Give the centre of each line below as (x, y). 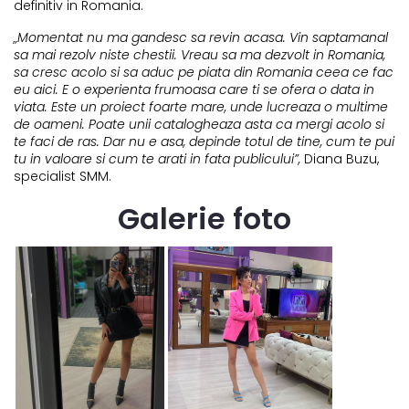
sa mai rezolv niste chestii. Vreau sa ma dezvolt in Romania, (199, 55)
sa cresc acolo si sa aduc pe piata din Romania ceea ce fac (204, 73)
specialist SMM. (64, 177)
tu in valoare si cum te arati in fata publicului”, (159, 159)
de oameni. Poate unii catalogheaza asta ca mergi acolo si (199, 125)
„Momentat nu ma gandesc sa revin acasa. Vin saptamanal (201, 38)
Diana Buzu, (341, 159)
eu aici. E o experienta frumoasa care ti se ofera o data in (194, 90)
